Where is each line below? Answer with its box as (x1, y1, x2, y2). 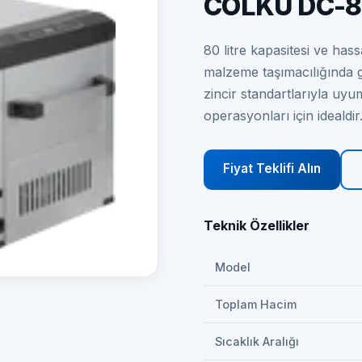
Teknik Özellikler (204, 217, 309, 234)
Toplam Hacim (215, 297, 297, 311)
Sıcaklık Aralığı (215, 335, 299, 348)
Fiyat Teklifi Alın (223, 161, 321, 176)
